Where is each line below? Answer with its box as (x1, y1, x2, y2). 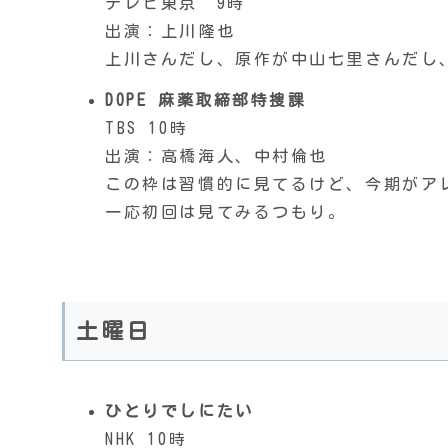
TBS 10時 (105, 120, 189, 137)
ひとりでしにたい (105, 402, 254, 419)
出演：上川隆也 (105, 23, 236, 40)
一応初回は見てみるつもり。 (105, 204, 347, 221)
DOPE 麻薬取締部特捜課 (105, 92, 307, 109)
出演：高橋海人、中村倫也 (105, 148, 328, 165)
